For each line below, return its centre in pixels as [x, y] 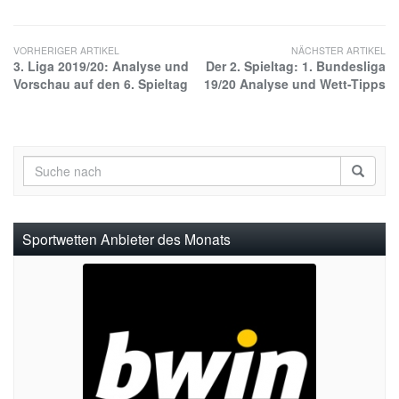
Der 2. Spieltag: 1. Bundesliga [296, 66]
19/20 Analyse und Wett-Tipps [295, 84]
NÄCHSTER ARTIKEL [338, 51]
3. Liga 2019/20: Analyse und [101, 66]
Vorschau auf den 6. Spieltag [101, 84]
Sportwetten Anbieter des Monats [126, 239]
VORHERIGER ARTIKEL [66, 51]
